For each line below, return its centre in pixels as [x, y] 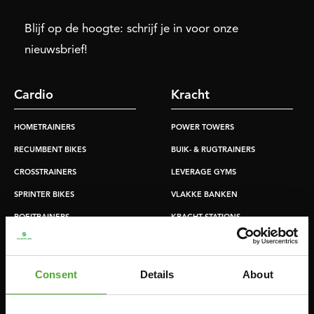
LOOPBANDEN [42, 240]
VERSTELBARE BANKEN [215, 285]
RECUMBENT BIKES [50, 150]
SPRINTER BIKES [44, 195]
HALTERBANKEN [202, 307]
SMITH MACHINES [204, 240]
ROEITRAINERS [42, 218]
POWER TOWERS [203, 128]
